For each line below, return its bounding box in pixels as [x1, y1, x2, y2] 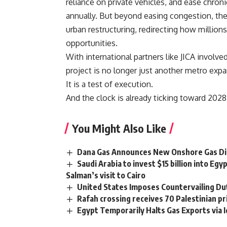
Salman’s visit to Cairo [66, 170, 145, 180]
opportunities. [66, 37, 118, 48]
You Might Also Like [72, 121, 166, 135]
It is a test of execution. [66, 79, 153, 89]
